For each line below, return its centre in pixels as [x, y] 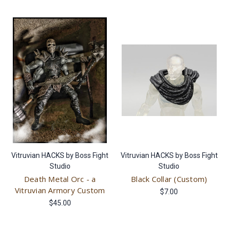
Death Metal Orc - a [60, 179]
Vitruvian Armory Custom [60, 190]
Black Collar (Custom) [169, 179]
